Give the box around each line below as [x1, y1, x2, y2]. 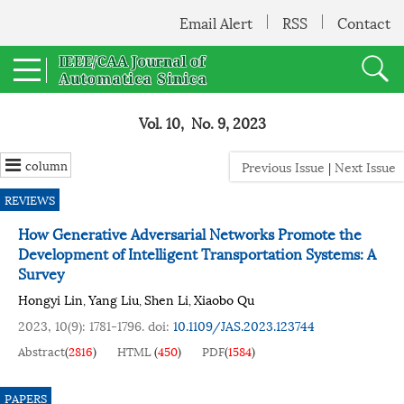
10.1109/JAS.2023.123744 [173, 316, 315, 335]
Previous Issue [234, 157, 325, 176]
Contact [337, 11, 390, 33]
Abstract [18, 342, 65, 360]
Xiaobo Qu [194, 289, 254, 308]
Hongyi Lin [18, 289, 83, 308]
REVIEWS [5, 190, 55, 208]
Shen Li [144, 289, 188, 308]
